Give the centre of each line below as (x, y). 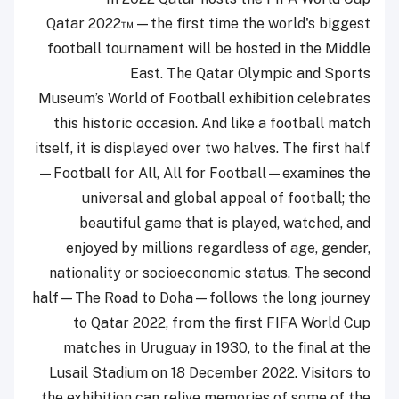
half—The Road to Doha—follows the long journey (201, 297)
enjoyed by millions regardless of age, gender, (218, 248)
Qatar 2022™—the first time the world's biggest (208, 23)
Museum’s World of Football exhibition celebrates (204, 98)
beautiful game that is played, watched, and (225, 223)
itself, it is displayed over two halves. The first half (203, 148)
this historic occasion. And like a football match (212, 123)
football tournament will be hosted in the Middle (209, 48)
